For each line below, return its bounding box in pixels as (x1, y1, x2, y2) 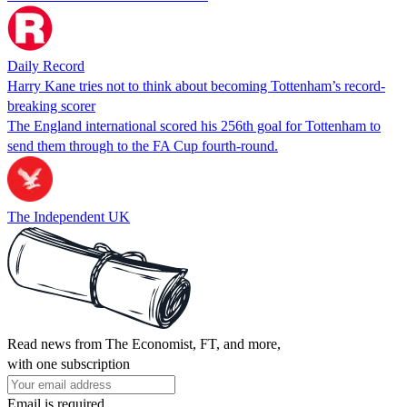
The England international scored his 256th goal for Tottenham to (7, 117, 381, 134)
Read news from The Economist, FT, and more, (7, 335, 281, 352)
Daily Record (7, 57, 84, 74)
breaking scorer (7, 97, 95, 114)
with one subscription (7, 355, 130, 372)
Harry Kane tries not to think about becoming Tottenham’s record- (7, 77, 385, 94)
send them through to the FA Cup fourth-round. (7, 137, 278, 154)
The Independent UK (7, 208, 130, 224)
